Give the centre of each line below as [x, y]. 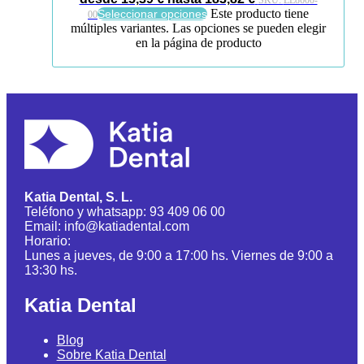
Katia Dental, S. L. [78, 197]
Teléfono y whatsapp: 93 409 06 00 [124, 211]
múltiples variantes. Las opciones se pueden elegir [198, 28]
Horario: [47, 240]
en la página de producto [198, 43]
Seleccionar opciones [152, 14]
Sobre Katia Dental [111, 354]
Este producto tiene [260, 14]
